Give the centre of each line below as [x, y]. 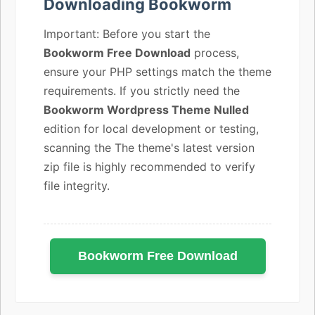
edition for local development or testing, [151, 128]
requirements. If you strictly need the [142, 90]
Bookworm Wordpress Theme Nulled [146, 109]
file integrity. [77, 185]
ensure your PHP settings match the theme [157, 71]
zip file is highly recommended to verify [149, 166]
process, [215, 52]
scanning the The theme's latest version [149, 147]
